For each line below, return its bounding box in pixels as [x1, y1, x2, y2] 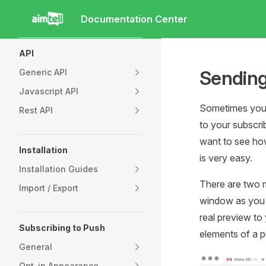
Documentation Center [81, 12, 188, 25]
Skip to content [19, 15, 74, 24]
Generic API [19, 67, 67, 77]
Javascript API [19, 86, 78, 96]
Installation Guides [19, 164, 98, 174]
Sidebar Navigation [19, 39, 100, 51]
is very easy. [199, 152, 252, 164]
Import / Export [19, 183, 78, 193]
